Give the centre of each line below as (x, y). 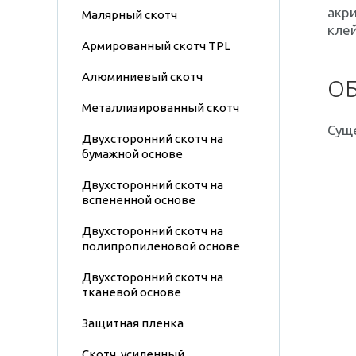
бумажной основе (132, 154)
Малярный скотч (130, 15)
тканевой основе (132, 292)
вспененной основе (139, 200)
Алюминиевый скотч (142, 77)
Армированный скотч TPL (156, 46)
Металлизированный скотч (161, 108)
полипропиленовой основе (161, 246)
